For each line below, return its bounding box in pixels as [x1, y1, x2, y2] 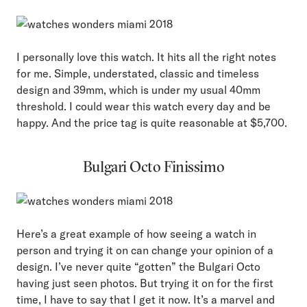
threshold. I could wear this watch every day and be [16, 99, 271, 114]
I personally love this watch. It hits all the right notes [16, 50, 276, 64]
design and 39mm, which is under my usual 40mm [16, 83, 260, 97]
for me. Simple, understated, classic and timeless [16, 66, 259, 81]
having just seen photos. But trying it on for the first [16, 276, 273, 291]
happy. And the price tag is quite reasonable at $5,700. [16, 116, 287, 130]
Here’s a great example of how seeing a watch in [16, 227, 256, 241]
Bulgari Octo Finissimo [82, 157, 225, 177]
